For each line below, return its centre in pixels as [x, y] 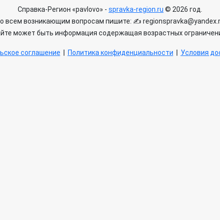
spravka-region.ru [136, 9]
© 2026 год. [183, 9]
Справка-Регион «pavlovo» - [63, 9]
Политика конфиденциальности [120, 53]
